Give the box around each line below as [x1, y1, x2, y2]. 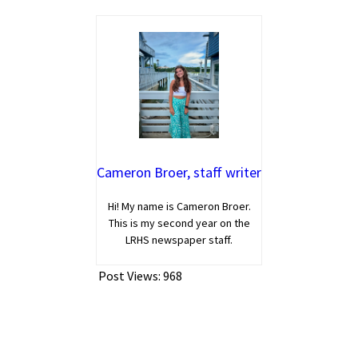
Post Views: [98, 267, 161, 284]
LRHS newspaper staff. [125, 232, 233, 247]
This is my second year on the [108, 215, 250, 230]
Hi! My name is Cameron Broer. [107, 198, 251, 213]
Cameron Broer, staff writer [97, 162, 261, 181]
